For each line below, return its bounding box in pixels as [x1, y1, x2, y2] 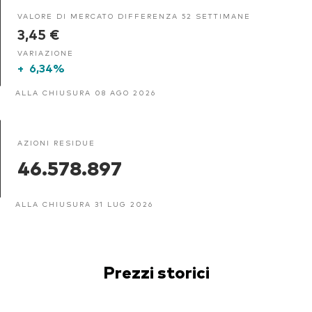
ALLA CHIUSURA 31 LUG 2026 [15, 198, 153, 208]
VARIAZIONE [17, 47, 74, 57]
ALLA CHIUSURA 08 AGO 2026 [15, 87, 156, 97]
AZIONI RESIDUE [17, 137, 95, 147]
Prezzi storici [102, 260, 210, 283]
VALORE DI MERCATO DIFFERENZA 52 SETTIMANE [17, 10, 251, 20]
